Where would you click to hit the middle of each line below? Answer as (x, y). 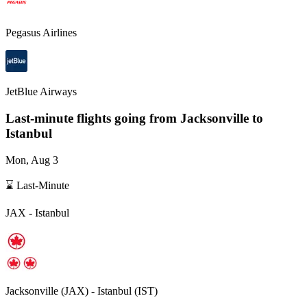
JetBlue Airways (41, 92)
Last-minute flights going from (93, 118)
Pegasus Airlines (41, 33)
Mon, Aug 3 (32, 160)
